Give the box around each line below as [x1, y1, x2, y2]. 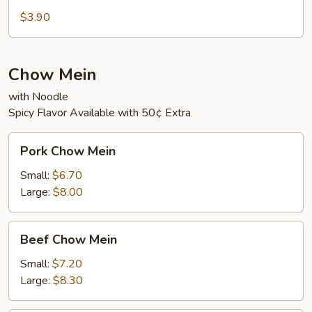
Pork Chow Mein [20, 143, 116, 159]
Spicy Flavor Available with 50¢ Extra [8, 105, 191, 120]
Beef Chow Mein [20, 231, 117, 248]
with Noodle [8, 89, 68, 104]
